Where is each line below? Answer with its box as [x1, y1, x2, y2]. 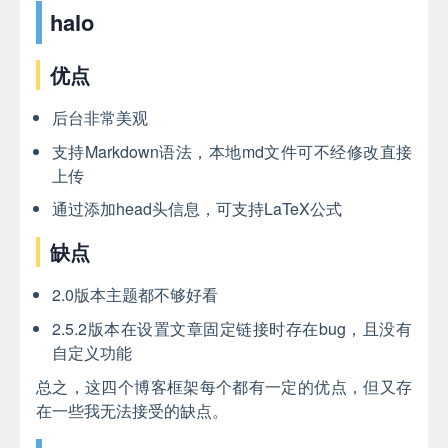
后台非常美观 [52, 106, 148, 130]
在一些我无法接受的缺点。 [36, 398, 228, 422]
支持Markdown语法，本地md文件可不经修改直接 [52, 139, 412, 163]
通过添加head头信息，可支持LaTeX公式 [52, 197, 342, 221]
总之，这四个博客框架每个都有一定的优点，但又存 [36, 374, 412, 398]
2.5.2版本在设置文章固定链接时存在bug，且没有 [52, 317, 412, 341]
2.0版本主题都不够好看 [52, 283, 218, 307]
